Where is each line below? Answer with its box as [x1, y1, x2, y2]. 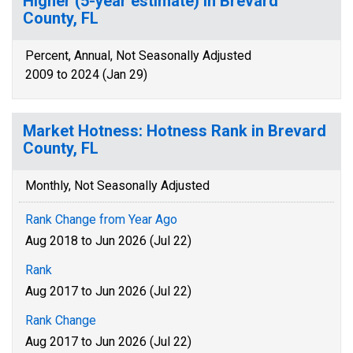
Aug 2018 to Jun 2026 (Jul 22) [25, 233, 191, 248]
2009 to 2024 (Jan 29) [25, 67, 147, 82]
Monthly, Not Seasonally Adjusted [25, 178, 210, 193]
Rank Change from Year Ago [25, 212, 177, 227]
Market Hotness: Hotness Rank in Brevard [23, 121, 326, 140]
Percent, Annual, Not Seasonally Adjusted [25, 48, 251, 63]
